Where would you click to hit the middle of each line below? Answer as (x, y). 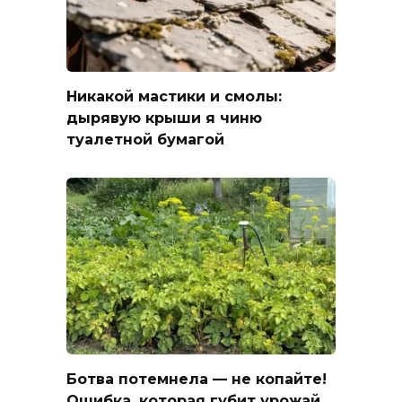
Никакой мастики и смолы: (174, 96)
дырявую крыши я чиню (164, 118)
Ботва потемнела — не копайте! (197, 379)
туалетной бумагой (145, 139)
